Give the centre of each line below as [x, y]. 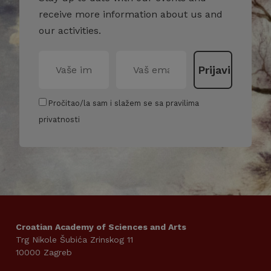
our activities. [70, 31]
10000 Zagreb [44, 253]
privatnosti [59, 120]
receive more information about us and [131, 15]
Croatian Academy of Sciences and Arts [101, 227]
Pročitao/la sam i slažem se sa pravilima [124, 103]
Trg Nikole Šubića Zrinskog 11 [74, 240]
